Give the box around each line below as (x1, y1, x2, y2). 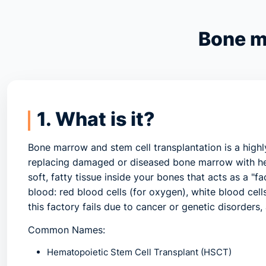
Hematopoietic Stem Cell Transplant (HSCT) (47, 246, 232, 258)
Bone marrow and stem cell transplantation (28, 141, 221, 154)
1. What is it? (37, 107, 155, 131)
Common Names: (28, 224, 105, 236)
